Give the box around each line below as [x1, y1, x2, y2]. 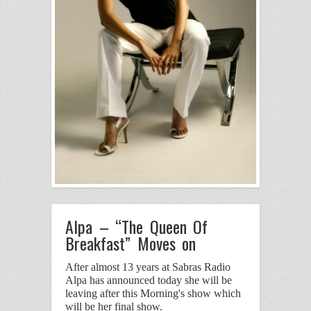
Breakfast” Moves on [65, 230, 196, 255]
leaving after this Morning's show [65, 287, 211, 300]
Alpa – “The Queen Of [65, 213, 208, 239]
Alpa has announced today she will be [65, 274, 232, 287]
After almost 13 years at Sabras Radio [65, 261, 230, 274]
